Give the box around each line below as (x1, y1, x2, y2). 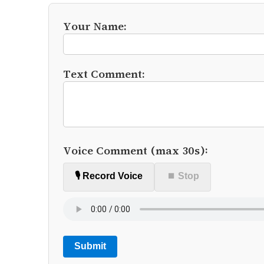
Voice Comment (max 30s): (63, 142, 208, 159)
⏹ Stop (166, 171, 199, 181)
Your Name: (63, 18, 127, 34)
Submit (74, 241, 107, 252)
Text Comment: (63, 65, 145, 82)
